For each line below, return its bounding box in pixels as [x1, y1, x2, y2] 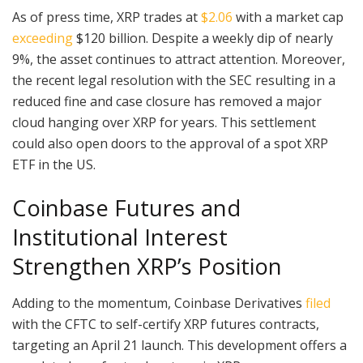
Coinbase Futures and [12, 192, 241, 223]
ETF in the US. [12, 156, 96, 174]
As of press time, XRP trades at [12, 8, 201, 27]
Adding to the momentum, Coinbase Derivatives [12, 293, 305, 312]
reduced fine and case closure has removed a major [12, 92, 322, 111]
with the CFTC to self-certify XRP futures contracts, [12, 314, 319, 333]
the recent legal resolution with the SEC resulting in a [12, 71, 335, 90]
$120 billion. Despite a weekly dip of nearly [76, 29, 333, 48]
